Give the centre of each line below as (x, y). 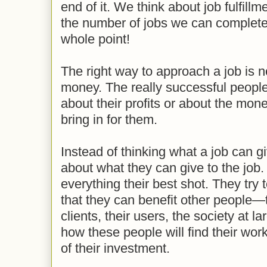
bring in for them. (109, 119)
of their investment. (115, 248)
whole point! (95, 39)
